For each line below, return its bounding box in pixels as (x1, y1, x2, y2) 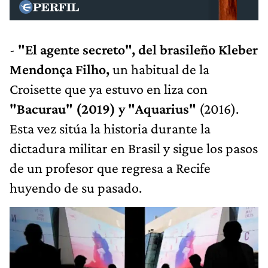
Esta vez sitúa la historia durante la (10, 120, 211, 136)
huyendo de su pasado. (10, 179, 142, 196)
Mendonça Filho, (10, 60, 109, 77)
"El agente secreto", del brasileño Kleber (18, 41, 258, 57)
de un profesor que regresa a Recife (10, 159, 211, 176)
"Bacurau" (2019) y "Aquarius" (10, 100, 196, 117)
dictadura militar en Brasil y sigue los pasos (10, 139, 258, 156)
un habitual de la (109, 60, 209, 77)
